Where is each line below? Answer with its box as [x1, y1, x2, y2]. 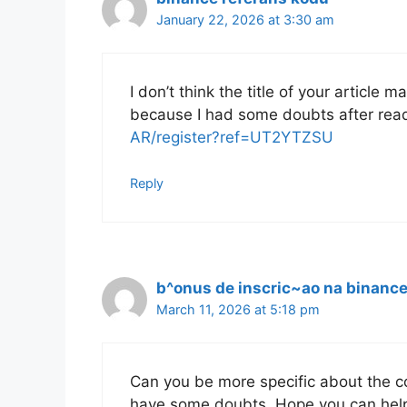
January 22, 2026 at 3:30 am [156, 12, 334, 28]
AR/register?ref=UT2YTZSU [130, 127, 333, 146]
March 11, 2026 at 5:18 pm [156, 302, 320, 318]
